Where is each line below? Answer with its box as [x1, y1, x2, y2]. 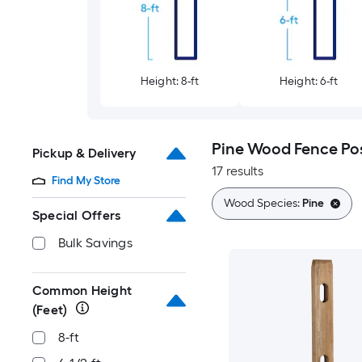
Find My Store [52, 174, 120, 188]
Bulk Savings [58, 235, 133, 251]
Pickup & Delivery [32, 145, 136, 162]
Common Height [32, 283, 133, 299]
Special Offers [32, 208, 121, 224]
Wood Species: [223, 196, 302, 211]
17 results [211, 163, 263, 179]
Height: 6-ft [279, 74, 339, 89]
